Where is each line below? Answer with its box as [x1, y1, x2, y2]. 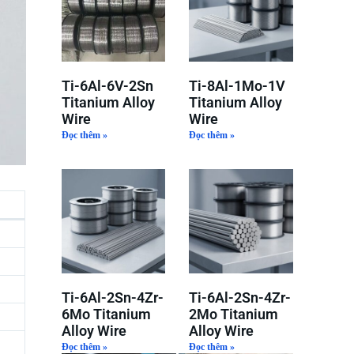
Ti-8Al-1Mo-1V [189, 77, 286, 95]
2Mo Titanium [189, 305, 279, 322]
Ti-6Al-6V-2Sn [61, 77, 153, 95]
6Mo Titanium [61, 305, 151, 322]
